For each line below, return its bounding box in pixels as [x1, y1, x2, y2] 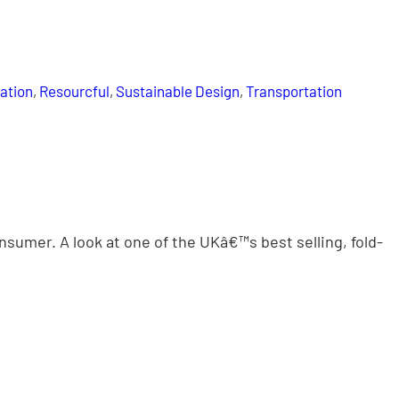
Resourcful [38, 82, 110, 101]
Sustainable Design [115, 82, 240, 101]
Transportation [245, 82, 342, 101]
